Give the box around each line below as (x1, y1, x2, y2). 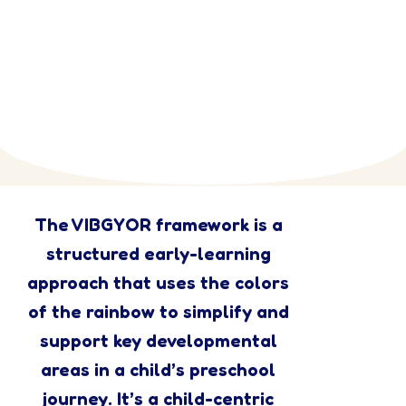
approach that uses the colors (27, 271, 289, 294)
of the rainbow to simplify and (27, 300, 289, 323)
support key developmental (39, 329, 277, 352)
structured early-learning (45, 242, 271, 265)
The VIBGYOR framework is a (34, 213, 283, 236)
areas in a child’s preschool (41, 358, 275, 381)
